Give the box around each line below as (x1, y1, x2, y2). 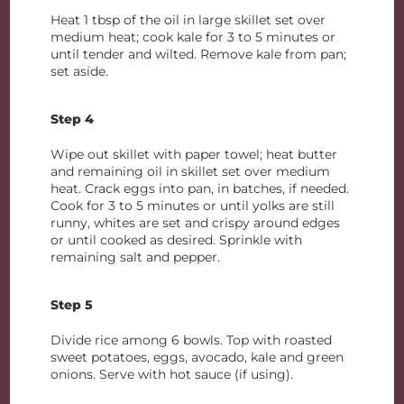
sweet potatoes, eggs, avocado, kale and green (50, 349, 344, 365)
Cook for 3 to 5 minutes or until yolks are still (50, 197, 335, 214)
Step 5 (50, 297, 94, 313)
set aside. (50, 63, 109, 79)
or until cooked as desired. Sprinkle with (50, 232, 303, 248)
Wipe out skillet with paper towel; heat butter (50, 146, 338, 162)
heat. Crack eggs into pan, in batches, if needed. (50, 180, 350, 197)
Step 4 (50, 111, 95, 127)
